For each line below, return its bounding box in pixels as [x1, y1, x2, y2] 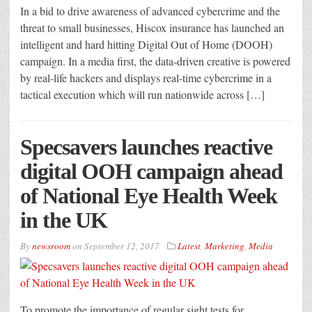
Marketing [205, 240, 244, 253]
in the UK [20, 208, 107, 233]
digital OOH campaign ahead [20, 159, 283, 185]
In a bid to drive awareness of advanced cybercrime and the [20, 3, 280, 19]
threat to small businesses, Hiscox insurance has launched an [20, 20, 284, 36]
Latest [178, 240, 201, 253]
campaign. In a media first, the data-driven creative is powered [20, 54, 290, 69]
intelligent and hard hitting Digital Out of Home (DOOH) [20, 37, 272, 52]
